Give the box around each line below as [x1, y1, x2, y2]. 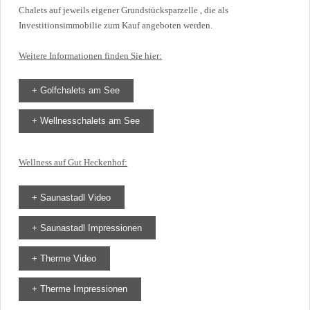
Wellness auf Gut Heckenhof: [19, 156, 128, 167]
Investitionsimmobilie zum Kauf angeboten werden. [19, 19, 213, 30]
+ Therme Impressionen [32, 284, 128, 295]
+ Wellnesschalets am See [32, 116, 140, 127]
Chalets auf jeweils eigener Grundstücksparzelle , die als [19, 4, 229, 15]
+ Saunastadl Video [32, 192, 111, 203]
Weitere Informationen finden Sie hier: [19, 50, 163, 61]
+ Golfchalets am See [32, 85, 120, 96]
